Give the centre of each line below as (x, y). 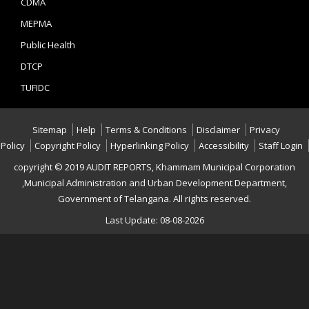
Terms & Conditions (146, 130)
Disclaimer (218, 130)
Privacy (265, 130)
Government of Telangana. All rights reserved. (154, 199)
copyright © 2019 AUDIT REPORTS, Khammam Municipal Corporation (154, 167)
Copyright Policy (67, 146)
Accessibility (223, 146)
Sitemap (50, 130)
